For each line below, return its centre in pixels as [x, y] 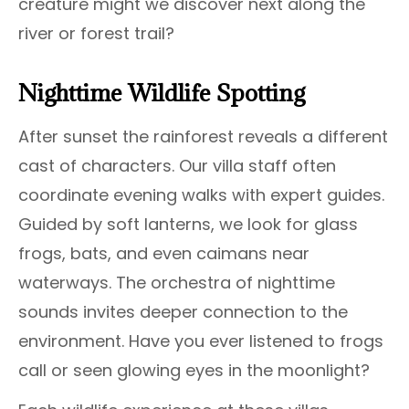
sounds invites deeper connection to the [183, 312]
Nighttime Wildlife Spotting [162, 93]
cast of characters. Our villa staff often [177, 166]
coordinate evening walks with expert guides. [201, 195]
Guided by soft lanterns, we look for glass [188, 225]
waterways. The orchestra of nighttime [177, 283]
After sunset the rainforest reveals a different [203, 137]
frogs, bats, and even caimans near [164, 254]
